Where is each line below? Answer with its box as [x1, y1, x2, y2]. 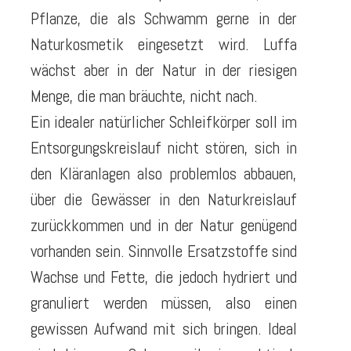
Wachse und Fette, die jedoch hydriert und [31, 266, 297, 288]
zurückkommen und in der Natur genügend [31, 214, 297, 236]
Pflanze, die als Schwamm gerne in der [31, 7, 297, 29]
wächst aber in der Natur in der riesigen [31, 59, 297, 81]
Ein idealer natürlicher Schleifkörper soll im [31, 110, 297, 132]
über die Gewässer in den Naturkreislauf [31, 188, 297, 210]
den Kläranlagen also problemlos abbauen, [31, 162, 297, 184]
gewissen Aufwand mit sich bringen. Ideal [31, 317, 297, 339]
